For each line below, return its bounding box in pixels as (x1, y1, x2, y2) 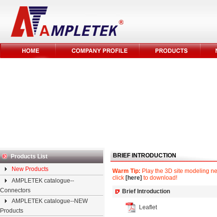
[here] (125, 174, 142, 181)
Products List (11, 153, 47, 160)
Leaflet (139, 204, 158, 211)
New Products (12, 166, 48, 172)
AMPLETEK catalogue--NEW (12, 198, 88, 204)
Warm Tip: (112, 168, 140, 174)
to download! (142, 174, 177, 181)
